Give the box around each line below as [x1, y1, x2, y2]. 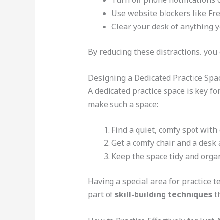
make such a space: [87, 98, 158, 110]
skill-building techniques [114, 189, 212, 200]
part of [87, 189, 115, 200]
